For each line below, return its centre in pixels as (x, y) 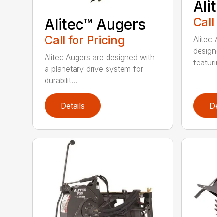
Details (73, 106)
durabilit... (61, 81)
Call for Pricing (85, 40)
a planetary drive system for (94, 69)
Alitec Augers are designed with (100, 57)
